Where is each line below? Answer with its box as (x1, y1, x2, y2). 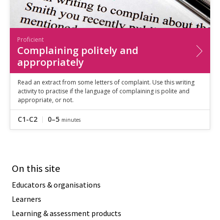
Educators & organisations (12, 179, 101, 190)
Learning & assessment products (12, 208, 121, 218)
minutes (61, 116, 81, 123)
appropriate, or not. (18, 95, 74, 104)
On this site (12, 162, 60, 175)
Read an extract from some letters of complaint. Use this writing (18, 78, 194, 86)
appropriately (17, 55, 84, 69)
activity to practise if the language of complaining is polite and (18, 86, 190, 95)
